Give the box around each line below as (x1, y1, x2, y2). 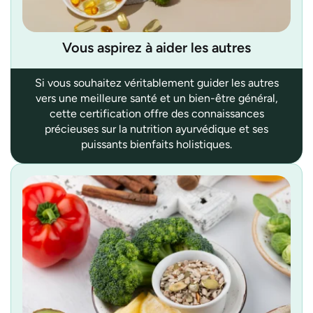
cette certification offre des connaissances (49, 106, 264, 120)
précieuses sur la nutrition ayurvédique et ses (45, 122, 268, 136)
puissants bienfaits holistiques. (81, 137, 232, 151)
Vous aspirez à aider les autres (62, 38, 251, 56)
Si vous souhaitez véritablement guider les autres (34, 75, 279, 89)
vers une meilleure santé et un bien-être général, (35, 91, 278, 105)
